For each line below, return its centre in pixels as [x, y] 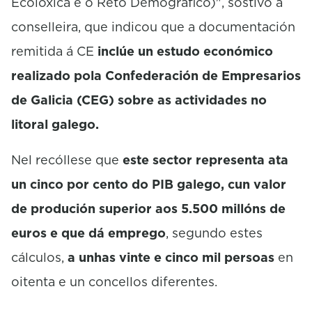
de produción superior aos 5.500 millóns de [148, 208]
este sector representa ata [204, 159]
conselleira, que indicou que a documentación [153, 26]
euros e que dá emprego [88, 233]
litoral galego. [55, 124]
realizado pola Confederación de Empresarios [156, 75]
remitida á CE [53, 51]
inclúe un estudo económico [184, 51]
